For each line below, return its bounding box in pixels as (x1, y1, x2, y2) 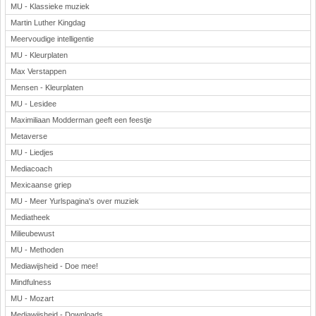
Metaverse (11, 132, 47, 140)
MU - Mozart (11, 294, 54, 303)
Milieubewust (11, 229, 54, 238)
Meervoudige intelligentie (11, 35, 94, 43)
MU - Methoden (11, 245, 63, 254)
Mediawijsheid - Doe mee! (11, 262, 98, 270)
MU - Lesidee (11, 99, 56, 108)
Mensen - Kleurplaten (11, 83, 83, 92)
